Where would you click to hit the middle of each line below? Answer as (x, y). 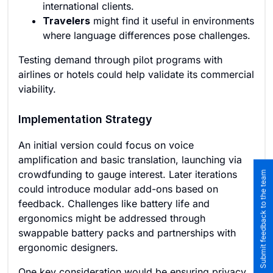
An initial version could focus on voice (106, 145)
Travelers (66, 21)
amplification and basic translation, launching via (130, 160)
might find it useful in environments (172, 21)
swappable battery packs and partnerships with (127, 233)
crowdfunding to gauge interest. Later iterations (128, 174)
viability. (37, 89)
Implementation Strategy (85, 119)
